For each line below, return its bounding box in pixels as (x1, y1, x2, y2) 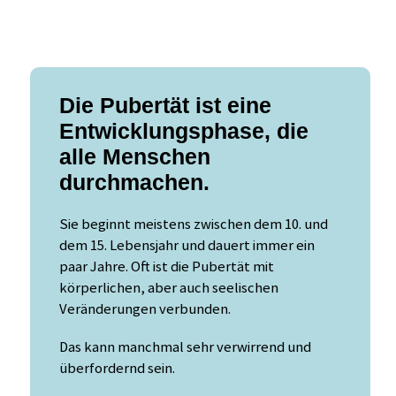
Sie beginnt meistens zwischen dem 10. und (59, 215, 328, 234)
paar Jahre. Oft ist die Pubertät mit (59, 257, 274, 277)
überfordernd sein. (59, 358, 175, 377)
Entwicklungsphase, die (59, 118, 308, 144)
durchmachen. (59, 170, 209, 195)
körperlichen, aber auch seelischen (59, 278, 278, 298)
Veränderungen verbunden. (59, 300, 231, 319)
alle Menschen (59, 144, 210, 170)
